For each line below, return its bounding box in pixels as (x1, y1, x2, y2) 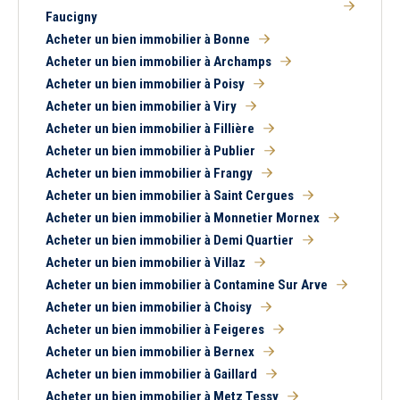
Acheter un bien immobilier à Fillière (46, 121, 254, 137)
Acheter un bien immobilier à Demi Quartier (46, 232, 294, 248)
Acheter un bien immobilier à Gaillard (46, 366, 257, 382)
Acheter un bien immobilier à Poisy (46, 76, 245, 92)
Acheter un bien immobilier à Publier (46, 143, 255, 159)
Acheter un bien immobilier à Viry (46, 98, 237, 114)
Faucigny (46, 9, 97, 25)
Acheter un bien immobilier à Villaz (46, 254, 246, 271)
